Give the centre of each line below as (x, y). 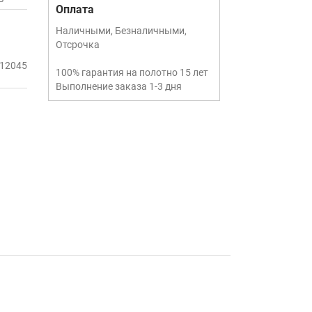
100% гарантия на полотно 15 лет (132, 72)
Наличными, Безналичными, (121, 31)
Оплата (75, 9)
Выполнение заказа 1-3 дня (118, 86)
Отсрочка (77, 45)
